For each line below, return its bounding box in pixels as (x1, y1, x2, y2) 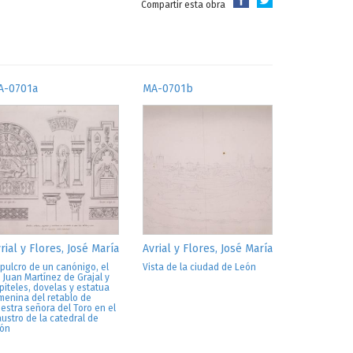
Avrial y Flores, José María (143, 242, 273, 255)
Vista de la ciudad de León (143, 262, 256, 273)
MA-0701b (143, 82, 193, 95)
